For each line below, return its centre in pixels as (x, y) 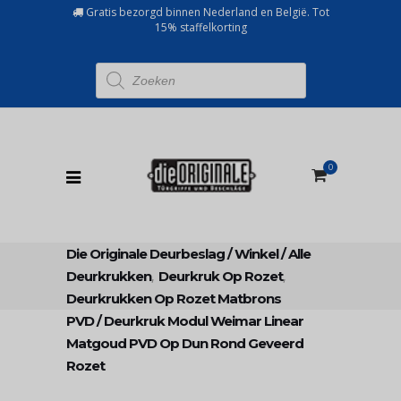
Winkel (256, 254)
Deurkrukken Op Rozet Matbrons (174, 299)
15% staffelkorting (200, 27)
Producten (121, 67)
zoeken (113, 77)
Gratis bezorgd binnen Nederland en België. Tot (206, 12)
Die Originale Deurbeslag (145, 254)
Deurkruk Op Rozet (221, 276)
